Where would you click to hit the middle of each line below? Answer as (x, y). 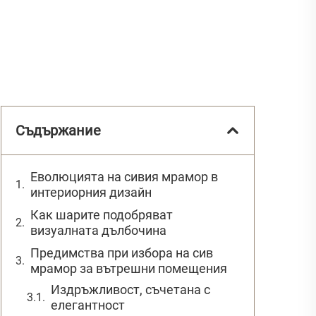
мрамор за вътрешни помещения (129, 268)
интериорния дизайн (91, 192)
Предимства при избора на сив (122, 253)
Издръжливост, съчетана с (130, 289)
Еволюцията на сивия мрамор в (124, 176)
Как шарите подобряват (102, 214)
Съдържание (58, 130)
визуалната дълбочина (98, 230)
